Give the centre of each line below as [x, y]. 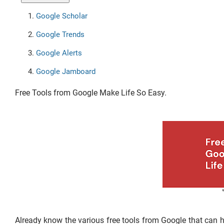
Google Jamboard [65, 71]
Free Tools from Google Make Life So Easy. [91, 92]
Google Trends [61, 34]
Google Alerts [59, 53]
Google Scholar [61, 16]
